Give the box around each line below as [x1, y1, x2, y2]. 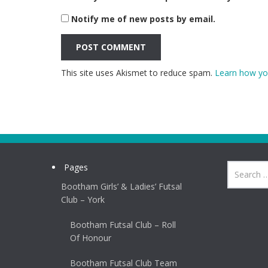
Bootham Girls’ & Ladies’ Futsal [61, 181, 182, 192]
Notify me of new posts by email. [71, 13, 215, 25]
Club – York [61, 194, 105, 205]
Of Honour [70, 232, 111, 243]
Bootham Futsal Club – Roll [70, 219, 176, 230]
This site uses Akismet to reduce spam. [61, 67, 215, 78]
